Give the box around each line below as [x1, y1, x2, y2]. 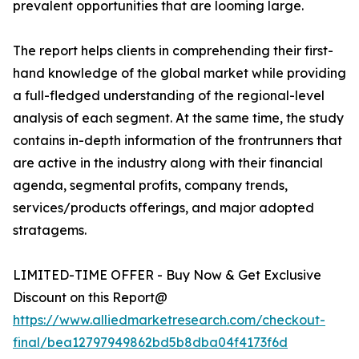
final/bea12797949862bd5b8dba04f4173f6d [13, 334, 288, 351]
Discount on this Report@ [13, 289, 167, 306]
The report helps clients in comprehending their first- [13, 42, 333, 59]
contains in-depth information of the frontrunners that [13, 132, 342, 149]
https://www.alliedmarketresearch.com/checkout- [13, 312, 325, 329]
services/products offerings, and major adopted [13, 200, 314, 216]
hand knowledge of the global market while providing [13, 65, 346, 82]
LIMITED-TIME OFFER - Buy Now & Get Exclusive [13, 267, 321, 284]
